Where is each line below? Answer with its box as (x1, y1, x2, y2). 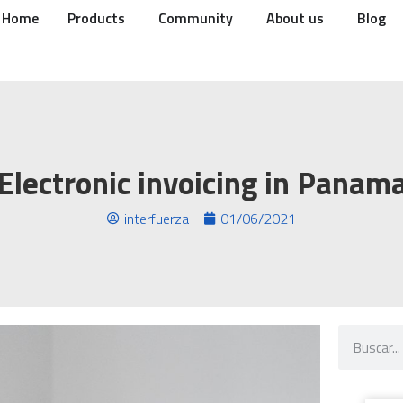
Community (157, 7, 233, 29)
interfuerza (124, 208, 189, 229)
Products (67, 7, 125, 29)
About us (265, 7, 324, 29)
